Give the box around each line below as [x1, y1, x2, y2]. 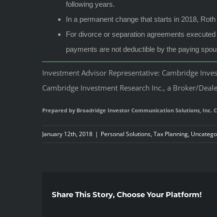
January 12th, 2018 [42, 130, 93, 139]
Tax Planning [154, 130, 188, 139]
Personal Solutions [101, 130, 151, 139]
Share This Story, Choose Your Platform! [52, 190, 201, 200]
